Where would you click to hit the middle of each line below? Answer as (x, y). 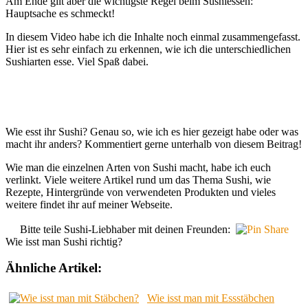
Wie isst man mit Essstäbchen (211, 298)
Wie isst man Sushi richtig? (64, 241)
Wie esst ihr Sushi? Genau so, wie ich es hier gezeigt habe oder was (152, 132)
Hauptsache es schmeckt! (60, 14)
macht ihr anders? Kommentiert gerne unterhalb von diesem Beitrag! (154, 144)
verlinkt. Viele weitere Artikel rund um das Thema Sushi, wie (138, 180)
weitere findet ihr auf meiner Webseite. (89, 205)
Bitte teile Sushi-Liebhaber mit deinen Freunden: (125, 229)
